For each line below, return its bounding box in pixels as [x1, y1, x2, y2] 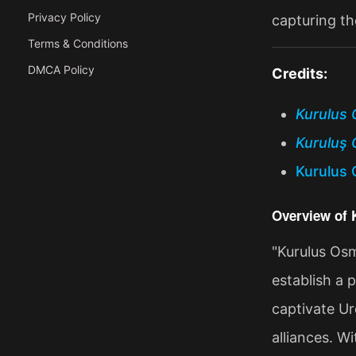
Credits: [271, 64, 327, 82]
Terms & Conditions [28, 37, 128, 50]
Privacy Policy [28, 10, 101, 24]
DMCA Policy [28, 63, 95, 76]
